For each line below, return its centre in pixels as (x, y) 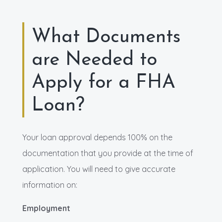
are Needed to (94, 60)
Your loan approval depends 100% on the (97, 137)
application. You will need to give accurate (99, 169)
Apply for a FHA (104, 83)
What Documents (106, 37)
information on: (50, 185)
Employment (46, 208)
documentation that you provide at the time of (108, 153)
